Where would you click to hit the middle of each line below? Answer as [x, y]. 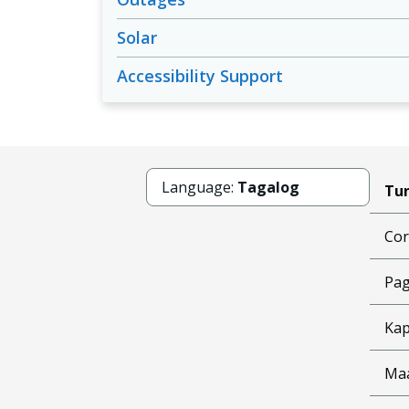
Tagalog [268, 187]
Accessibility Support [200, 76]
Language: [199, 187]
